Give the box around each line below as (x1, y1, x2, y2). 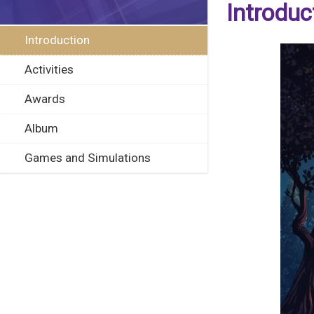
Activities (25, 62, 74, 76)
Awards (25, 92, 65, 106)
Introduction (25, 33, 90, 47)
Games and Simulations (25, 151, 151, 165)
